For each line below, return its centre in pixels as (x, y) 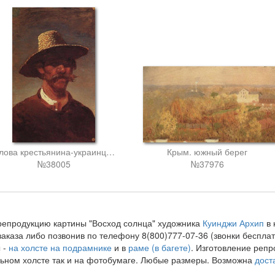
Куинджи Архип (233, 223)
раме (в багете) (159, 247)
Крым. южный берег (207, 152)
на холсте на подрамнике (60, 247)
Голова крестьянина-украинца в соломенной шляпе (110, 152)
